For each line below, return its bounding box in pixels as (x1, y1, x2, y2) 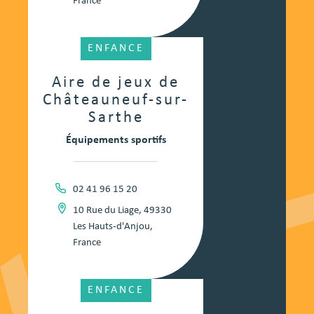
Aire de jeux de (52, 75, 179, 92)
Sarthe (88, 110, 144, 127)
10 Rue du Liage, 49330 (72, 205, 172, 217)
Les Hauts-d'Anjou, (72, 221, 153, 233)
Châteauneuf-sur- (43, 93, 189, 109)
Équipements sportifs (65, 135, 166, 146)
